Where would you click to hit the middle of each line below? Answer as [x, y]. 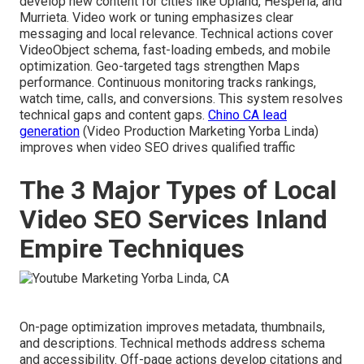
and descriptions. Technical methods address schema [172, 343]
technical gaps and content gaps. [114, 115]
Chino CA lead [247, 115]
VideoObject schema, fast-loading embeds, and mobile [175, 50]
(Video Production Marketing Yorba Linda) [199, 131]
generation [50, 131]
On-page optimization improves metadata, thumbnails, [172, 327]
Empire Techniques [132, 248]
